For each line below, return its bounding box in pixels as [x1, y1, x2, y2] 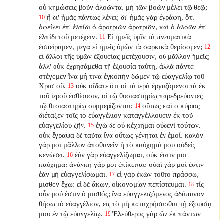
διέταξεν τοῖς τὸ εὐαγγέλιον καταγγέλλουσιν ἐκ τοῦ [39, 110, 193, 119]
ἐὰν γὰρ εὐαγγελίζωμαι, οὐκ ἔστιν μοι [75, 150, 187, 159]
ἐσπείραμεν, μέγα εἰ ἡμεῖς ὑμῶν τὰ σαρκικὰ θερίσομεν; [39, 42, 203, 51]
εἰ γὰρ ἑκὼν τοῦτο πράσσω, [117, 169, 199, 178]
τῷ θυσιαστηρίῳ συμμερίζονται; [39, 101, 133, 110]
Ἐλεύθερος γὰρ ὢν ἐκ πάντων [112, 209, 201, 218]
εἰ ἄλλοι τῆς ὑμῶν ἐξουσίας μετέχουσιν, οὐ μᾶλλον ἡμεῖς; [39, 52, 210, 60]
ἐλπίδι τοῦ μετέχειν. [39, 32, 98, 41]
